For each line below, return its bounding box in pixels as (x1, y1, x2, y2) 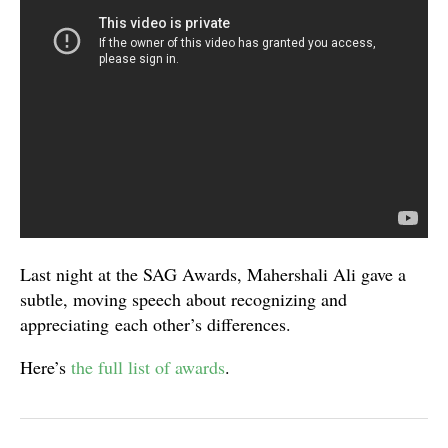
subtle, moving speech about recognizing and (20, 287, 347, 311)
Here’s (20, 355, 71, 379)
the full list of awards (71, 355, 225, 379)
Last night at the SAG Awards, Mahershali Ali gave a (20, 262, 406, 286)
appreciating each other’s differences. (20, 312, 291, 336)
